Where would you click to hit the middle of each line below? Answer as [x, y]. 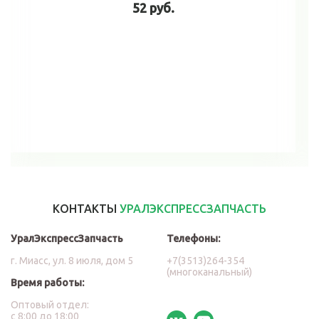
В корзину [153, 103]
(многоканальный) [209, 272]
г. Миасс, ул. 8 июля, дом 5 [72, 261]
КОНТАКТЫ [86, 209]
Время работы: [47, 283]
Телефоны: [193, 239]
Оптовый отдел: [50, 305]
